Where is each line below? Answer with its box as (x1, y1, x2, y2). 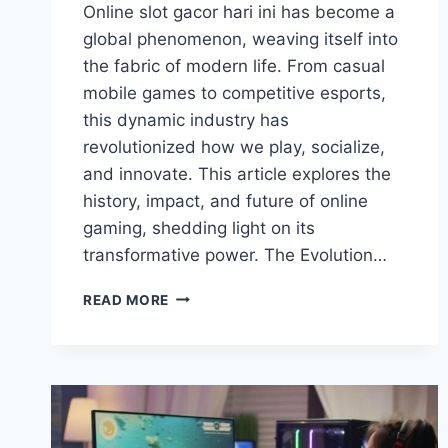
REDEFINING (168, 328, 256, 345)
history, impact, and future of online (83, 190, 368, 211)
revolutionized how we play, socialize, (83, 136, 385, 157)
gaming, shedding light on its (83, 217, 315, 238)
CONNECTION (168, 391, 268, 408)
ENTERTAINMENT (168, 349, 292, 366)
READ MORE (83, 291, 170, 308)
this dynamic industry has (83, 109, 289, 130)
